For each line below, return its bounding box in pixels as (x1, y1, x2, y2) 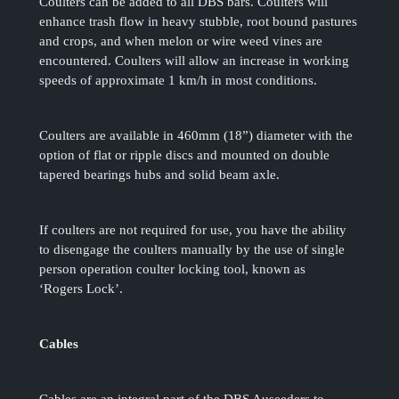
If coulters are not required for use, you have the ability (39, 223, 347, 238)
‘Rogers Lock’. (39, 281, 124, 297)
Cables (39, 337, 79, 352)
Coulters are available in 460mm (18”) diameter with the (39, 128, 354, 143)
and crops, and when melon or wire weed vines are (39, 34, 323, 49)
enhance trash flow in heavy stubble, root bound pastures (39, 14, 358, 29)
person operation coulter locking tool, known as (39, 262, 306, 277)
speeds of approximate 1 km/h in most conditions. (39, 73, 318, 88)
